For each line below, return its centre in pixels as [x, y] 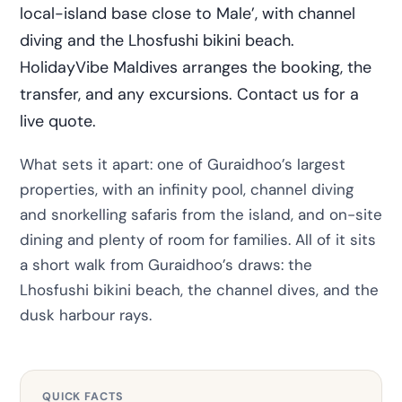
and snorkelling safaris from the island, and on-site [201, 214]
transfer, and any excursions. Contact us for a [189, 94]
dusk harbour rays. [86, 315]
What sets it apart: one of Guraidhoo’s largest [183, 164]
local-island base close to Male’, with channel [188, 13]
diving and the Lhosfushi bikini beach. [157, 40]
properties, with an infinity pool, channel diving [187, 189]
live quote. [58, 121]
